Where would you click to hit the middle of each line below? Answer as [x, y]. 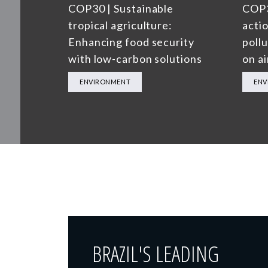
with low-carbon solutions [135, 59]
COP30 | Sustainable [121, 9]
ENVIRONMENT [105, 82]
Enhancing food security [131, 42]
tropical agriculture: [120, 25]
